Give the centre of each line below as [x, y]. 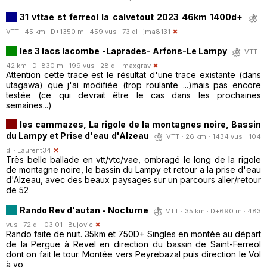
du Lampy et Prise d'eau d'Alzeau [77, 135]
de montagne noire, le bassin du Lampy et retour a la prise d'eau [133, 169]
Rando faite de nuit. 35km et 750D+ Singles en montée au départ [133, 234]
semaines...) [29, 105]
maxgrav [136, 65]
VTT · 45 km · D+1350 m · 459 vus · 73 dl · [74, 31]
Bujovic [80, 224]
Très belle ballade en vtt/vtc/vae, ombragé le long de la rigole [133, 159]
